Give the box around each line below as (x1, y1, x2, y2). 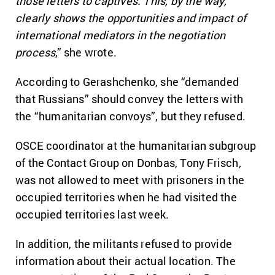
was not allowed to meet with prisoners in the (15, 172, 245, 187)
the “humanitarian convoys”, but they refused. (15, 109, 246, 123)
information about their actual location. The (15, 254, 236, 268)
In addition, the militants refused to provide (15, 236, 233, 251)
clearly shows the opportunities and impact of (15, 10, 247, 25)
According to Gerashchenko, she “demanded (15, 74, 239, 89)
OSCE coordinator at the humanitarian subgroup (15, 138, 257, 153)
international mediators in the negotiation (15, 28, 226, 42)
